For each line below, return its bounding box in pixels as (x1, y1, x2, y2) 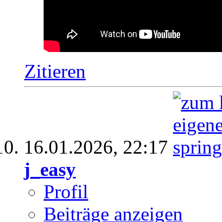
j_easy (24, 158, 76, 180)
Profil (44, 180, 88, 202)
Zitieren (24, 60, 86, 82)
